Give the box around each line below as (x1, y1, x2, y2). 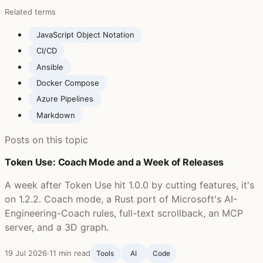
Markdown (36, 110, 75, 120)
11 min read (49, 248, 90, 258)
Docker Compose (36, 77, 99, 87)
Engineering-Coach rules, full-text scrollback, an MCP (5, 207, 243, 219)
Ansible (36, 62, 63, 72)
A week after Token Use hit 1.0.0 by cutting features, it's (5, 178, 254, 191)
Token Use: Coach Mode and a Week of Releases (5, 156, 224, 168)
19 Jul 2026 (5, 248, 47, 258)
